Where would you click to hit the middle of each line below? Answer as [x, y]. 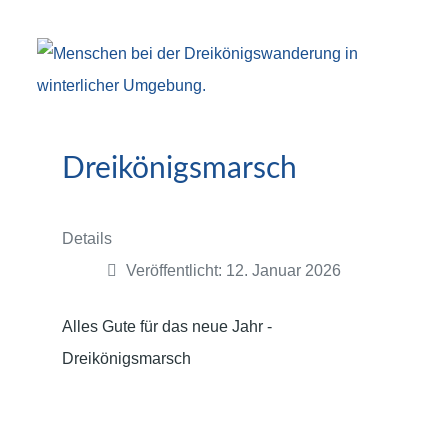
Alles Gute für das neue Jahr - [167, 326]
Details [87, 238]
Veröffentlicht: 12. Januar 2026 [233, 270]
